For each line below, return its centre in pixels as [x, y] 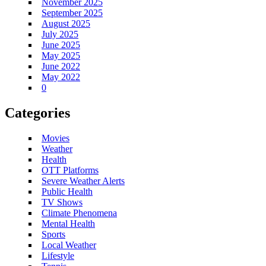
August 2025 [66, 23]
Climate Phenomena [79, 213]
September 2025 [72, 12]
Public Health [67, 191]
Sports [53, 234]
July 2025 [60, 34]
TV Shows [62, 202]
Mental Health [68, 223]
